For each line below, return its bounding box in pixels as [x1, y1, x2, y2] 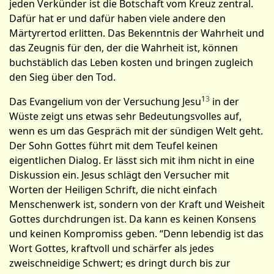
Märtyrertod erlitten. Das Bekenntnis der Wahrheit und [9, 26, 264, 40]
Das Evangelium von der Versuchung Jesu [9, 95, 201, 108]
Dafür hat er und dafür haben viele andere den [9, 12, 226, 25]
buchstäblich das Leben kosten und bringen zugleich [9, 56, 253, 69]
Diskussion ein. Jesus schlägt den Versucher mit [9, 168, 229, 182]
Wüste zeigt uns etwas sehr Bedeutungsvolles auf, [9, 109, 242, 123]
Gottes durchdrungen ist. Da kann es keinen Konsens [9, 212, 256, 226]
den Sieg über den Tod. [9, 70, 116, 84]
